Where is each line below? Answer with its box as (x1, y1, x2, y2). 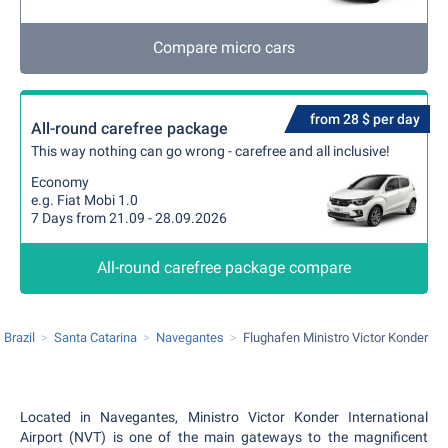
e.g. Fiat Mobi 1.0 (31, 192, 138, 208)
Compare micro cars (153, 38, 295, 57)
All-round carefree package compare (97, 258, 351, 277)
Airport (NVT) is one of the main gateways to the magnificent (20, 429, 428, 445)
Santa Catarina (54, 330, 137, 345)
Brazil (4, 330, 35, 345)
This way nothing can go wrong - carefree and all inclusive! (31, 143, 390, 159)
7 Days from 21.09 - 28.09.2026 (31, 210, 227, 226)
